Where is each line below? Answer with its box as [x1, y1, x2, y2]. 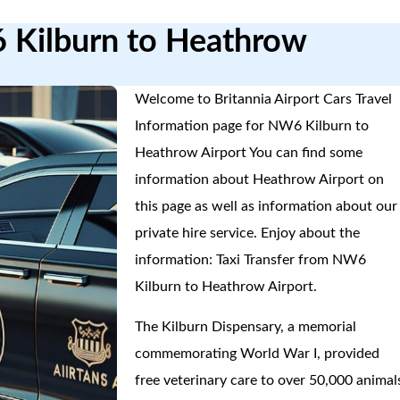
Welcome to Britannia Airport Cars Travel [135, 92, 393, 106]
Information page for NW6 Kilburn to [135, 119, 370, 133]
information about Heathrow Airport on [135, 172, 385, 187]
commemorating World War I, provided [135, 346, 380, 361]
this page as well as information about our [135, 199, 398, 213]
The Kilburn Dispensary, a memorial [135, 320, 357, 334]
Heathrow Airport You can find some [135, 146, 363, 160]
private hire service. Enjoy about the [135, 226, 361, 240]
